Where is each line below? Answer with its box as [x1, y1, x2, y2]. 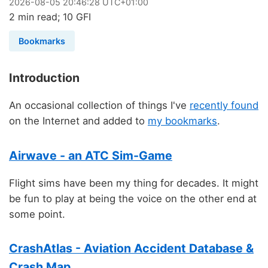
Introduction [9, 71, 80, 86]
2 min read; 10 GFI [9, 11, 91, 23]
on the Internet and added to [9, 115, 148, 127]
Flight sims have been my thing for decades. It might [9, 176, 258, 189]
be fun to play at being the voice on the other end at [9, 192, 257, 205]
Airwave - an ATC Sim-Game [9, 148, 172, 163]
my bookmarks [148, 115, 217, 127]
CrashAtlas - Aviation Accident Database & [9, 241, 254, 255]
